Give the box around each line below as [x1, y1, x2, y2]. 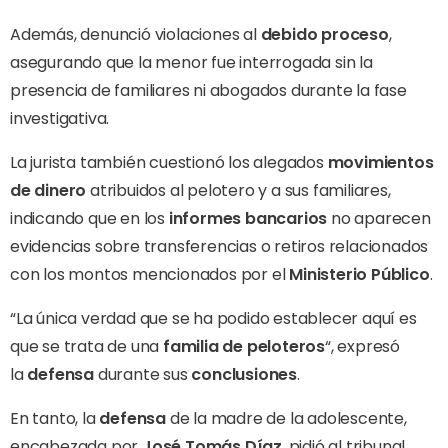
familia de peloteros [163, 334, 326, 358]
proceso [321, 22, 389, 46]
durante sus [94, 362, 192, 386]
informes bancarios [168, 206, 328, 230]
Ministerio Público [289, 262, 430, 286]
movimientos [327, 150, 434, 174]
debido [256, 22, 318, 46]
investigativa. [10, 106, 110, 130]
